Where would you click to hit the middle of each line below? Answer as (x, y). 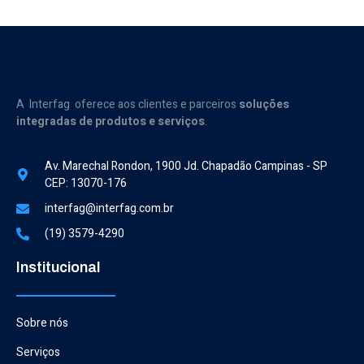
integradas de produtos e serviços (110, 121)
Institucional (58, 268)
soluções (264, 104)
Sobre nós (42, 323)
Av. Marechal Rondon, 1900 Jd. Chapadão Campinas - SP (186, 167)
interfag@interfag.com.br (109, 209)
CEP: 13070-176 (86, 184)
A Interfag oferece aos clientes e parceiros (128, 104)
